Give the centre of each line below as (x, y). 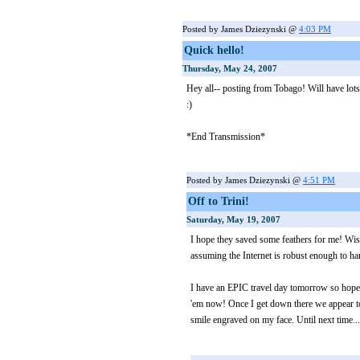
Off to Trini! (219, 201)
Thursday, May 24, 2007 (230, 68)
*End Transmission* (226, 137)
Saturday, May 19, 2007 (233, 219)
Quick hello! (214, 50)
